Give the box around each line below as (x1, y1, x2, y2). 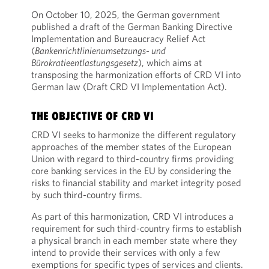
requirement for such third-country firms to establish (31, 222, 241, 234)
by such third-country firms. (31, 189, 142, 201)
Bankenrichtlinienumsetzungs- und (34, 44, 166, 56)
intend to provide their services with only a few (31, 246, 220, 258)
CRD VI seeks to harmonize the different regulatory (31, 128, 236, 141)
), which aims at (138, 56, 202, 68)
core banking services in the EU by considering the (31, 165, 231, 177)
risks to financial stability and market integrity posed (31, 177, 241, 189)
